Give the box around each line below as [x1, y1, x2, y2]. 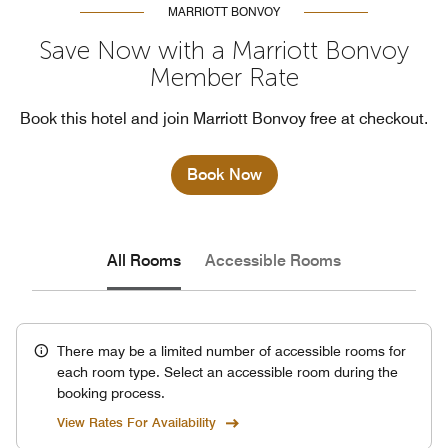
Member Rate [149, 62, 299, 93]
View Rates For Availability [57, 414, 216, 430]
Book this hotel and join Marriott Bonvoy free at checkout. [20, 109, 428, 128]
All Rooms [107, 251, 181, 270]
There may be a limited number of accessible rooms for [57, 343, 406, 359]
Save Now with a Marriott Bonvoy [39, 35, 409, 66]
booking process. [57, 385, 165, 401]
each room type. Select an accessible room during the [57, 364, 398, 380]
